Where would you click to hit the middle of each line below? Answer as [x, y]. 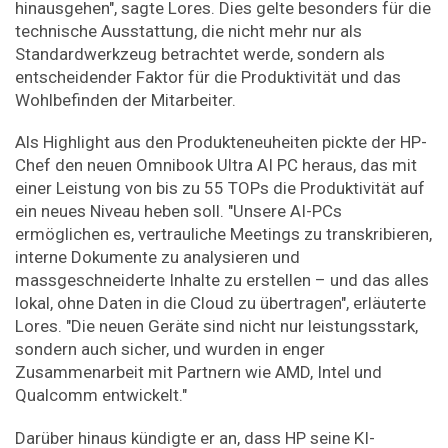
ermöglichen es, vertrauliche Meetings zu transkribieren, [223, 234]
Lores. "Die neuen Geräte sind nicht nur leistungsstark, [216, 326]
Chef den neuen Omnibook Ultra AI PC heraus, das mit [216, 165]
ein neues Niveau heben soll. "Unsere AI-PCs [178, 211]
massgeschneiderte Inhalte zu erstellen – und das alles [222, 280]
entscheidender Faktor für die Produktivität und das [208, 76]
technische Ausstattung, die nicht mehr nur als [188, 30]
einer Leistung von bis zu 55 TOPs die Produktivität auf [220, 188]
